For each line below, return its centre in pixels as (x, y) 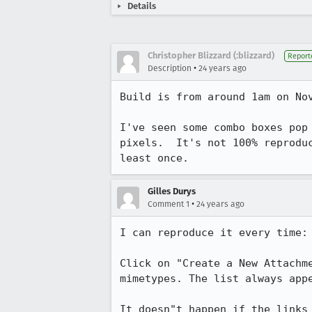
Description (170, 68)
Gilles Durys (172, 191)
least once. (154, 158)
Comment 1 (169, 204)
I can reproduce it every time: (214, 233)
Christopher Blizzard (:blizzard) (211, 55)
